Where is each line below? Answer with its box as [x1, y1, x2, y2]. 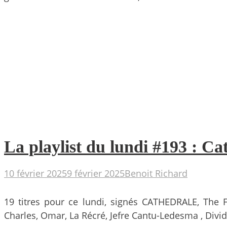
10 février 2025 [4, 167, 67, 179]
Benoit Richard [125, 167, 187, 179]
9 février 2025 [67, 167, 125, 179]
